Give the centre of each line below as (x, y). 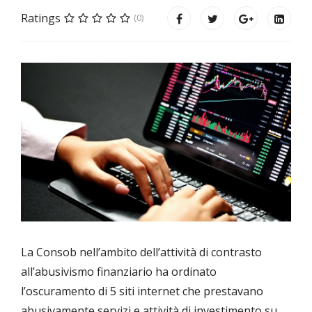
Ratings (41, 18)
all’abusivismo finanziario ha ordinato (119, 272)
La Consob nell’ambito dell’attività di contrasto (141, 252)
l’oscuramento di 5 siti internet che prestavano (142, 291)
